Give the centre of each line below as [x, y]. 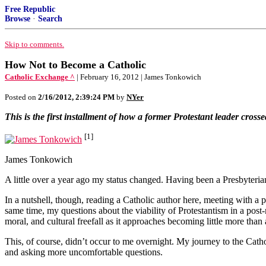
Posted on [21, 97]
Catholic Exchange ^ [40, 77]
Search [50, 19]
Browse [18, 19]
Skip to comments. [34, 44]
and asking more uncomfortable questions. [84, 252]
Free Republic [30, 9]
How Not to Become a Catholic [75, 65]
